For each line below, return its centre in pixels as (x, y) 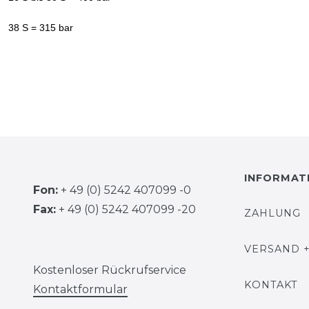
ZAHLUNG (272, 213)
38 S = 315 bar (41, 28)
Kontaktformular (80, 289)
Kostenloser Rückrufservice (110, 270)
